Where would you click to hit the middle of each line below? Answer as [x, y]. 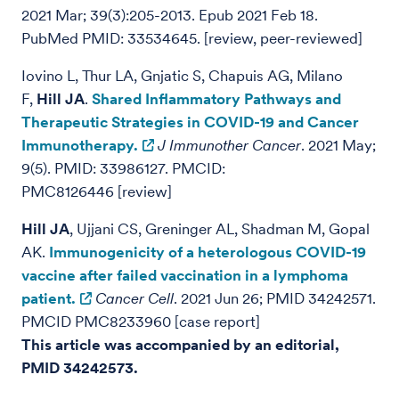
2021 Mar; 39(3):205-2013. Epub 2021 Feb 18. [170, 15]
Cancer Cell [134, 298]
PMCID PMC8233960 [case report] [141, 322]
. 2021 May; [338, 145]
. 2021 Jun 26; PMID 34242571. [275, 298]
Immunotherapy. [80, 145]
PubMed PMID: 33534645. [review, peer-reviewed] [192, 38]
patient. [49, 298]
